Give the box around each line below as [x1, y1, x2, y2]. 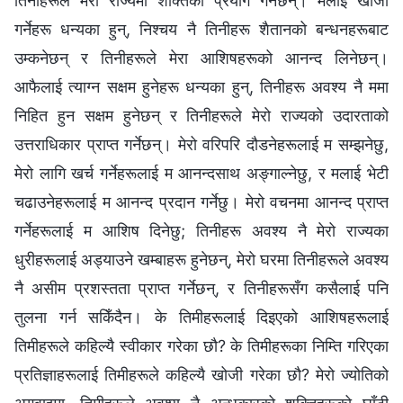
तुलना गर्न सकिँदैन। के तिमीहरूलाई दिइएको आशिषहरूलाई [14, 307, 389, 327]
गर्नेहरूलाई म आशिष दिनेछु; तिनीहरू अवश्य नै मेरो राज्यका [14, 220, 389, 240]
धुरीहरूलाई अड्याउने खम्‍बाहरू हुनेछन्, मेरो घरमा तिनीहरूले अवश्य [14, 249, 389, 269]
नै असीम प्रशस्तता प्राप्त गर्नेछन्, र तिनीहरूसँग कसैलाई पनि [14, 278, 389, 298]
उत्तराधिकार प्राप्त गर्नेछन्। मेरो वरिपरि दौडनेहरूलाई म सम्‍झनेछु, [14, 134, 389, 154]
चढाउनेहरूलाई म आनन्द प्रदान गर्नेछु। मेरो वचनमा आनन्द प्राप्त [14, 192, 389, 211]
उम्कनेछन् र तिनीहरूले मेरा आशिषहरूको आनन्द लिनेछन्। [14, 48, 389, 67]
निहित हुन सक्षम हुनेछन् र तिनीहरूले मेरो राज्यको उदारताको [14, 105, 389, 125]
